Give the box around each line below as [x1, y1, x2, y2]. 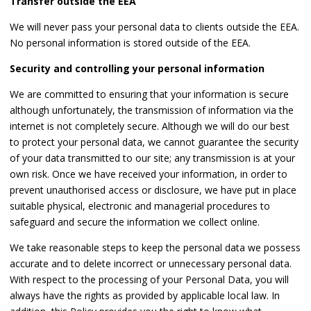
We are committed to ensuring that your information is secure [10, 87, 289, 101]
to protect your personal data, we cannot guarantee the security [10, 135, 299, 149]
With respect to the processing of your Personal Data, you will [10, 273, 289, 287]
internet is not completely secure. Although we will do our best [10, 119, 289, 133]
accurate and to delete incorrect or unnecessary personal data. [10, 257, 292, 271]
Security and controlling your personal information [10, 62, 264, 76]
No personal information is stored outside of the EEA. [10, 36, 251, 50]
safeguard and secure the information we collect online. [10, 215, 260, 229]
